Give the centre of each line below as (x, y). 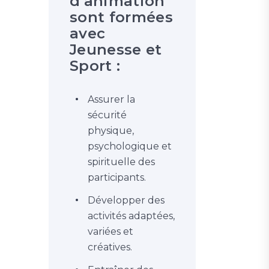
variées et (110, 231)
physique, (111, 131)
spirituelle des (121, 162)
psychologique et (130, 146)
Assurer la (111, 99)
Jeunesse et (116, 50)
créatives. (110, 247)
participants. (117, 177)
